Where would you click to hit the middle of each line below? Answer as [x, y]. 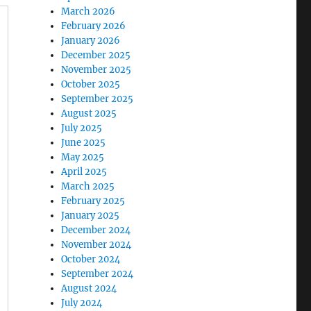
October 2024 [91, 259]
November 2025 [96, 69]
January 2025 [91, 215]
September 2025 [98, 99]
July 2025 [82, 128]
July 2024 [82, 303]
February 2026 [94, 26]
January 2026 [91, 40]
